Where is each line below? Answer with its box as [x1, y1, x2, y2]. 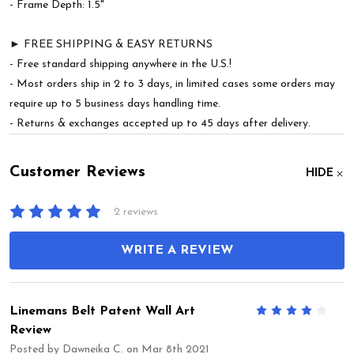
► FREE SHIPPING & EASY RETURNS [9, 39, 213, 51]
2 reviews [114, 205, 158, 218]
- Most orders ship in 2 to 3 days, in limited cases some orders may [9, 78, 335, 91]
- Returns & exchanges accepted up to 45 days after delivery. [9, 118, 311, 130]
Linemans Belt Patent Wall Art [9, 304, 195, 318]
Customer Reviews [9, 164, 145, 181]
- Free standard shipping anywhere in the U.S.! [9, 58, 232, 71]
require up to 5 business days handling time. [9, 98, 220, 111]
